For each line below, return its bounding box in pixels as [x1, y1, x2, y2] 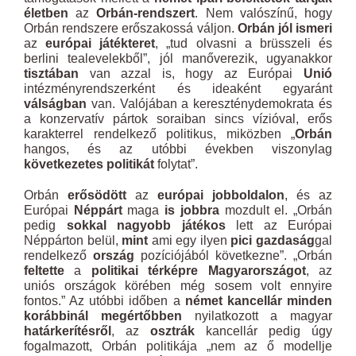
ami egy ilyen [148, 234, 231, 247]
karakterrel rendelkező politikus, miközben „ [24, 127, 295, 141]
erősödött [68, 188, 126, 202]
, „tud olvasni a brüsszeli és [155, 37, 333, 50]
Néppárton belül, [24, 234, 122, 247]
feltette [24, 264, 64, 277]
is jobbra [164, 203, 219, 217]
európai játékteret [45, 37, 156, 50]
